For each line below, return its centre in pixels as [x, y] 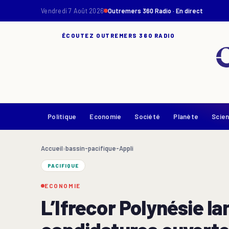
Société [147, 116]
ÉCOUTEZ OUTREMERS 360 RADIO [118, 36]
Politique [62, 116]
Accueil [52, 148]
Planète [186, 116]
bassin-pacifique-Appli [99, 148]
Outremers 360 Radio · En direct [155, 11]
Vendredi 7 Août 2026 [72, 11]
